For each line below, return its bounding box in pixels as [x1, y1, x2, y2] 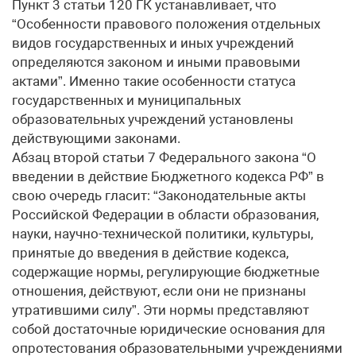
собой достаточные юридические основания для [12, 321, 325, 337]
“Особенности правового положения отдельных [12, 16, 320, 32]
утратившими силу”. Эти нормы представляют [12, 302, 309, 318]
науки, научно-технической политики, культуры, [12, 226, 313, 242]
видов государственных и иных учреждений [12, 35, 294, 51]
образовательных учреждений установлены [12, 111, 293, 127]
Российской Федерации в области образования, [12, 207, 319, 222]
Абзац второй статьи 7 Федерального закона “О [12, 149, 316, 165]
